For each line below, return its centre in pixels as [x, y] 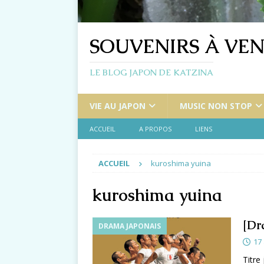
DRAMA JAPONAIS [130, 226]
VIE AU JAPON [118, 106]
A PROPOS [155, 129]
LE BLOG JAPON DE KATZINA [151, 73]
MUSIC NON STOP [216, 106]
